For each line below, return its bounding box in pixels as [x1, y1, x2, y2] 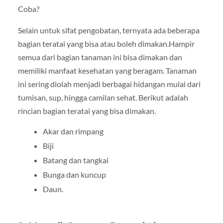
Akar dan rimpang [42, 126, 104, 136]
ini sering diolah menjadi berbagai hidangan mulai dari [17, 79, 201, 89]
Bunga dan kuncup [42, 170, 106, 180]
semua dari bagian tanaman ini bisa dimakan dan [17, 52, 182, 62]
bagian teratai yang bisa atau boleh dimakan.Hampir [17, 39, 195, 49]
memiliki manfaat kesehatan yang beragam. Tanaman [17, 66, 197, 76]
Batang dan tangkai [42, 155, 109, 165]
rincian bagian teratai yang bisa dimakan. [17, 106, 156, 116]
